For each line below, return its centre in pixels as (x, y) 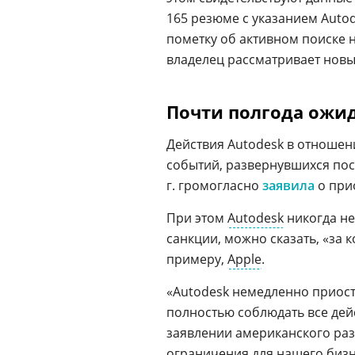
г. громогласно (214, 185)
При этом (197, 218)
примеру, (197, 259)
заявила (288, 185)
